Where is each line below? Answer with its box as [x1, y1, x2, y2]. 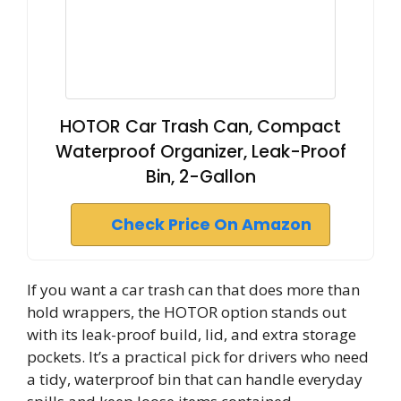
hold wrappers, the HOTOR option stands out [27, 301, 346, 322]
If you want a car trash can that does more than [27, 278, 360, 300]
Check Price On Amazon [111, 213, 311, 235]
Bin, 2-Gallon [145, 164, 256, 189]
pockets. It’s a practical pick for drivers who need [27, 346, 369, 367]
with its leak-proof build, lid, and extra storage [27, 323, 356, 345]
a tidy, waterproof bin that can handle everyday [27, 368, 363, 389]
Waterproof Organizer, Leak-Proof [55, 139, 346, 164]
